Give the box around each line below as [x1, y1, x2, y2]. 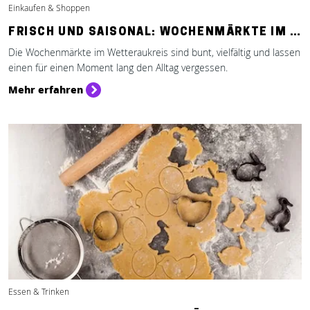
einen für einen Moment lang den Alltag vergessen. [8, 61, 228, 74]
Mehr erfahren [8, 82, 83, 96]
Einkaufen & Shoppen [8, 2, 90, 14]
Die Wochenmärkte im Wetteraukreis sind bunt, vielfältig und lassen [8, 46, 300, 59]
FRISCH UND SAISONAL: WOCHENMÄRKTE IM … [8, 27, 302, 38]
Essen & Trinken [8, 286, 69, 298]
